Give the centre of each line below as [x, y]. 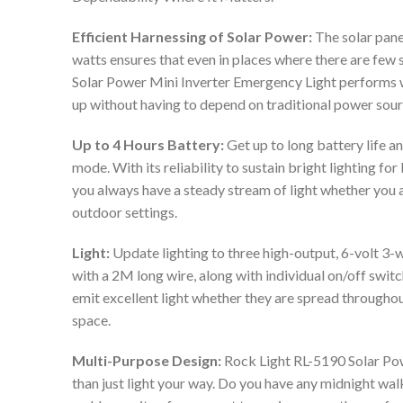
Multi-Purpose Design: [147, 361]
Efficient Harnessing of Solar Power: [192, 37]
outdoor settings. [125, 212]
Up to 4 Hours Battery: [148, 145]
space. [91, 320]
